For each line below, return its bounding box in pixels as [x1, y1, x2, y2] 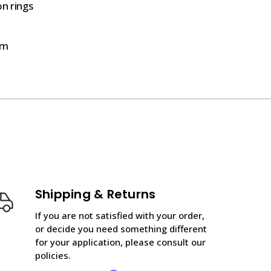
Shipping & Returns [34, 185, 156, 203]
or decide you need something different [34, 222, 207, 235]
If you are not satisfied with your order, [34, 209, 204, 221]
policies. [34, 249, 71, 261]
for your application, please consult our [34, 235, 206, 248]
